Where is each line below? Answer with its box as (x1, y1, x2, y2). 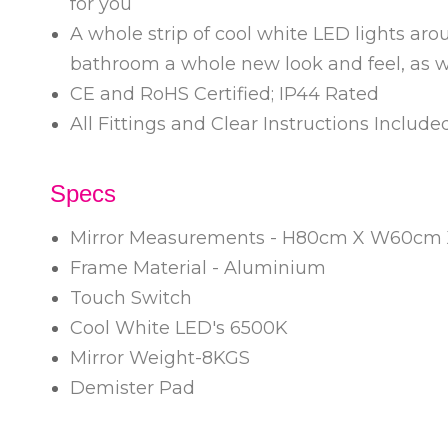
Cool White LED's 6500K (70, 317, 293, 339)
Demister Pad (70, 377, 195, 399)
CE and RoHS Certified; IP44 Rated (70, 83, 379, 105)
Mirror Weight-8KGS (70, 347, 250, 369)
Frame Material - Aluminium (70, 257, 331, 279)
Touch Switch (70, 287, 192, 309)
